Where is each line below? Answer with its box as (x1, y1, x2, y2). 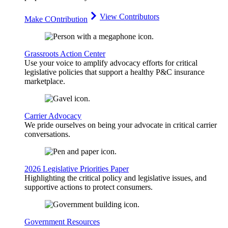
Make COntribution (24, 15, 88, 24)
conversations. (24, 130, 70, 139)
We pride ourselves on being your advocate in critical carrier (24, 121, 217, 130)
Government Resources (24, 217, 100, 226)
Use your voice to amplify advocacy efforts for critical (24, 59, 197, 68)
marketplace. (24, 77, 65, 86)
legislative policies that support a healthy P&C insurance (24, 68, 205, 77)
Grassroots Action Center (24, 49, 105, 59)
